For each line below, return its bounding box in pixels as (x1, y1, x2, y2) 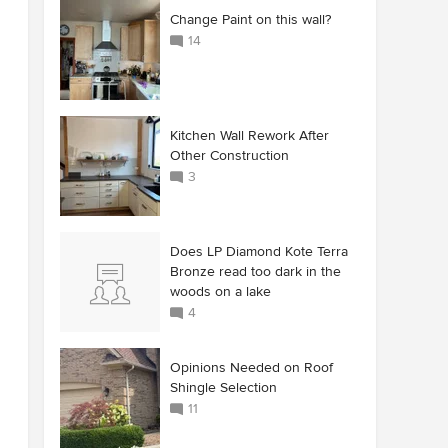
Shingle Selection (170, 379, 277, 396)
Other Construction (170, 147, 289, 164)
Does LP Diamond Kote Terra (170, 243, 348, 260)
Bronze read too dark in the (170, 263, 341, 280)
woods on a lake (170, 283, 271, 300)
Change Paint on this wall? (170, 11, 331, 28)
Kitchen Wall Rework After (170, 127, 329, 144)
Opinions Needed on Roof (170, 359, 333, 376)
